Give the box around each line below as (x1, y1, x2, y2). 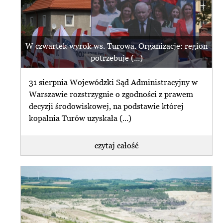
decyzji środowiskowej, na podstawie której (29, 101, 184, 111)
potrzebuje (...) (90, 53, 143, 63)
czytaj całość (95, 141, 138, 150)
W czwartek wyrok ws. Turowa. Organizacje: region (25, 41, 208, 51)
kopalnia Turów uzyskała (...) (29, 113, 132, 122)
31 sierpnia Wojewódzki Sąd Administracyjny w (29, 77, 198, 87)
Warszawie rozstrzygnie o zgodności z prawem (29, 89, 194, 99)
